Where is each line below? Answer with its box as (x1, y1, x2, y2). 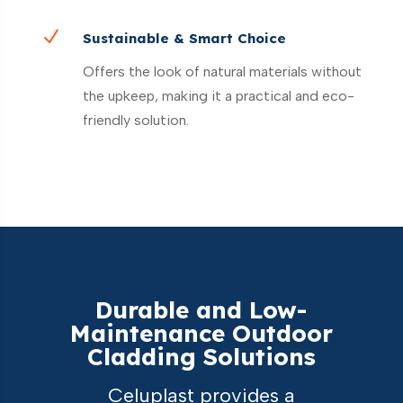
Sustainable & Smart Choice (82, 29, 286, 47)
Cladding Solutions (86, 341, 316, 372)
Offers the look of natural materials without (82, 62, 362, 80)
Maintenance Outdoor (69, 318, 333, 348)
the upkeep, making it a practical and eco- (82, 86, 354, 104)
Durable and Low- (95, 294, 308, 325)
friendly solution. (82, 111, 189, 129)
